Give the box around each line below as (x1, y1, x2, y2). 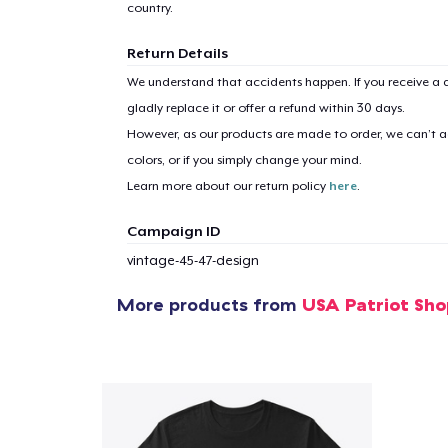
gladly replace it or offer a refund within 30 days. (126, 100, 405, 115)
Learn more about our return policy (126, 178, 329, 193)
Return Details (126, 44, 228, 61)
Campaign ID (126, 222, 220, 239)
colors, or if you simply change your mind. (126, 152, 362, 167)
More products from (117, 292, 302, 316)
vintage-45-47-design (126, 252, 259, 268)
